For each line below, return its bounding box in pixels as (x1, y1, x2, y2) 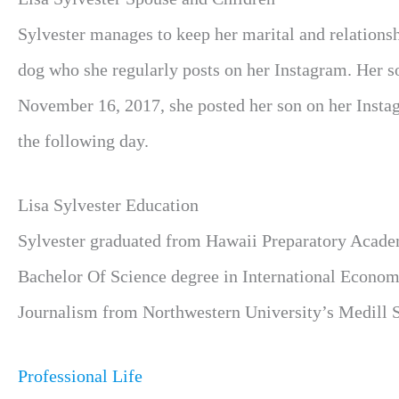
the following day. (18, 131, 149, 151)
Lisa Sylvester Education (18, 195, 199, 215)
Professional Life (18, 366, 142, 386)
